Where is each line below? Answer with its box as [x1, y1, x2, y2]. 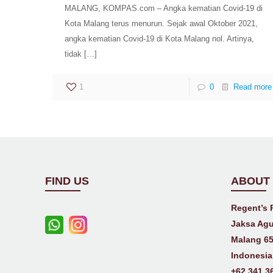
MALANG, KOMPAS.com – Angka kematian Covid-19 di [65, 4, 263, 13]
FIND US [45, 175, 90, 188]
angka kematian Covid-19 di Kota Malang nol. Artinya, [65, 34, 255, 44]
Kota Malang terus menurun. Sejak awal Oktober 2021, [65, 19, 258, 29]
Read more [233, 82, 272, 92]
